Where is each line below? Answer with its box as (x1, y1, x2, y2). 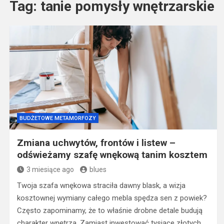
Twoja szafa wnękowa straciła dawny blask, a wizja (16, 181, 185, 190)
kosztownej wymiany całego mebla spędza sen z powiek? (16, 193, 207, 202)
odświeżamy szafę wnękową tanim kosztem (16, 149, 207, 160)
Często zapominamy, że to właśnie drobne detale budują (16, 206, 202, 215)
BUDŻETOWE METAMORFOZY (19, 115, 96, 121)
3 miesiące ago (26, 165, 74, 173)
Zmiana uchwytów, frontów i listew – (16, 137, 175, 148)
